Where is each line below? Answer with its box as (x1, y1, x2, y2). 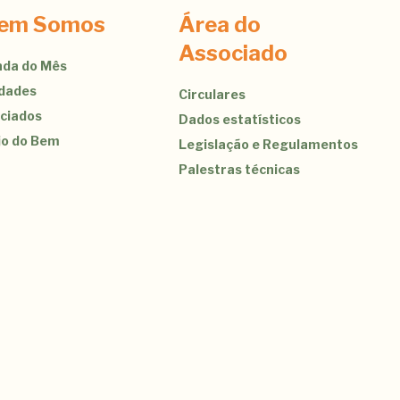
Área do (179, 11, 261, 37)
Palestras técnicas (179, 161, 300, 177)
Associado (179, 39, 287, 66)
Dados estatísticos (179, 111, 301, 127)
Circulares (179, 86, 246, 102)
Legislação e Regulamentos (179, 136, 358, 152)
